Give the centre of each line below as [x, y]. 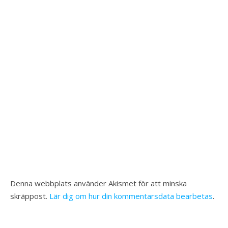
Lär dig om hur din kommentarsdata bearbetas [131, 196]
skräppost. [30, 196]
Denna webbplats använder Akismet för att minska [98, 183]
